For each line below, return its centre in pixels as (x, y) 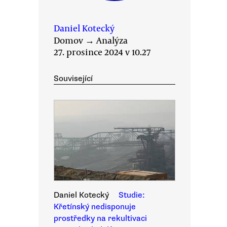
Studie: (132, 195)
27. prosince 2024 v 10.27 (102, 52)
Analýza (112, 40)
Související (73, 79)
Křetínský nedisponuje (95, 207)
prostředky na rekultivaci (100, 218)
